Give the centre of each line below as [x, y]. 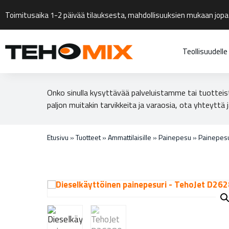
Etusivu [58, 137]
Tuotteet [88, 137]
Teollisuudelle [205, 51]
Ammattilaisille [130, 137]
